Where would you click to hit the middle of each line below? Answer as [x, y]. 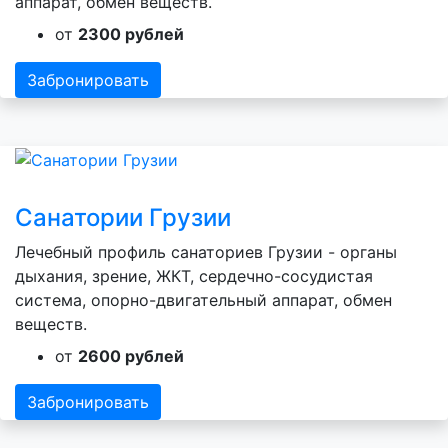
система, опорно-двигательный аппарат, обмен [203, 299]
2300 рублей [131, 33]
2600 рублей [131, 355]
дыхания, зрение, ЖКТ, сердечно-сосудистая [194, 275]
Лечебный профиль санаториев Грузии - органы [206, 251]
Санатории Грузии [123, 217]
